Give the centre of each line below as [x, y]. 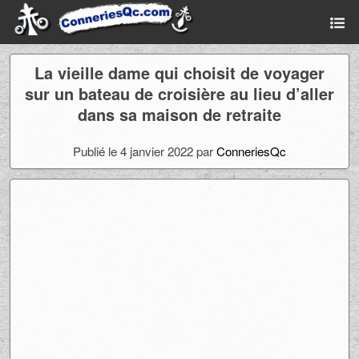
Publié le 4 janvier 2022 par [145, 151]
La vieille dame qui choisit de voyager [179, 73]
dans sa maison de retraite [179, 114]
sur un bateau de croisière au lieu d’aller [179, 93]
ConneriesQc [251, 151]
